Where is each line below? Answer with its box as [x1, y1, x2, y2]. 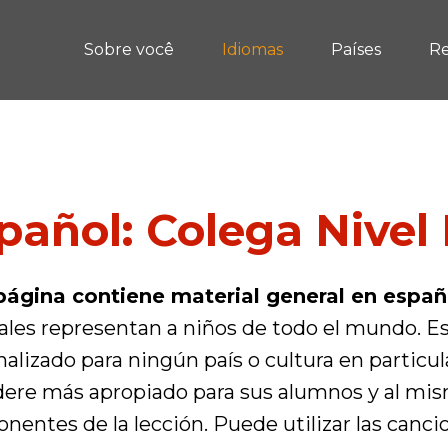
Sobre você [83, 40, 174, 59]
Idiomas [221, 40, 283, 59]
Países [330, 40, 381, 59]
